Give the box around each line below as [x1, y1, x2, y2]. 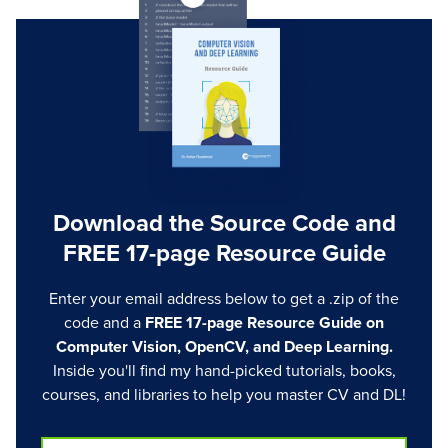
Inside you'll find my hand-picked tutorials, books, [52, 360, 396, 381]
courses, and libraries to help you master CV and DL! [42, 384, 406, 405]
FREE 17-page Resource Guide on [145, 312, 384, 333]
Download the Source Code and [52, 208, 396, 238]
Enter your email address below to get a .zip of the [49, 288, 399, 309]
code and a [64, 312, 145, 333]
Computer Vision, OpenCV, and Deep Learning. [55, 336, 393, 357]
